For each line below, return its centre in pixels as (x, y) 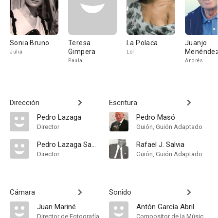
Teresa (80, 43)
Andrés (194, 61)
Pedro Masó (156, 117)
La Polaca (142, 43)
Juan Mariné (56, 207)
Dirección (25, 103)
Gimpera (82, 52)
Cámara (22, 192)
